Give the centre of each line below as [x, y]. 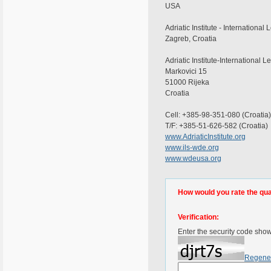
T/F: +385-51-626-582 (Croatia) [217, 126]
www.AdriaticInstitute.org [205, 137]
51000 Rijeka [187, 82]
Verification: [198, 217]
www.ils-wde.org [192, 148]
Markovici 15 [186, 71]
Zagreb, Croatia [191, 39]
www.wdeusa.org [193, 158]
